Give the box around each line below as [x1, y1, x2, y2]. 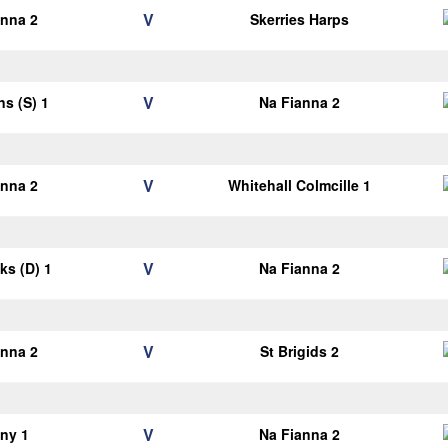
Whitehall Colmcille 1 [228, 175, 372, 195]
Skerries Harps [250, 9, 350, 29]
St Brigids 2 [260, 341, 340, 361]
